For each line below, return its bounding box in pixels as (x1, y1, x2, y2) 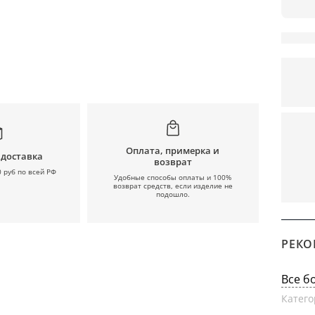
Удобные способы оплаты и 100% (114, 172, 232, 182)
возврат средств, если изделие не (112, 180, 233, 191)
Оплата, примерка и (126, 143, 220, 157)
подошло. (155, 188, 190, 199)
